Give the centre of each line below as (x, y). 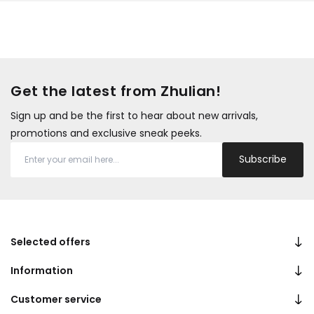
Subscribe (263, 159)
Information (42, 270)
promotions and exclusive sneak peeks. (106, 133)
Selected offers (50, 241)
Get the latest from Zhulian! (116, 91)
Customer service (56, 299)
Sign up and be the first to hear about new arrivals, (134, 115)
